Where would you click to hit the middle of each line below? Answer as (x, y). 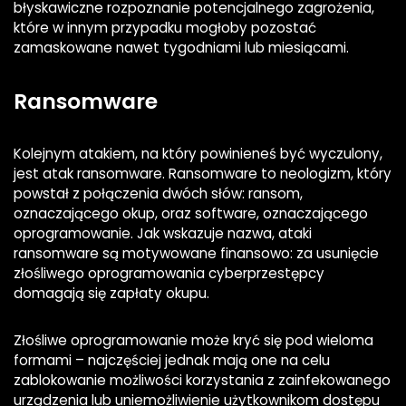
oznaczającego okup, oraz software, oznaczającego (191, 214)
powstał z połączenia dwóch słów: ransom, (158, 194)
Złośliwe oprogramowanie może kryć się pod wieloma (193, 341)
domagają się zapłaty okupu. (111, 294)
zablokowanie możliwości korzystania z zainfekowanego (202, 381)
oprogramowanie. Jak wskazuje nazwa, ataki (163, 234)
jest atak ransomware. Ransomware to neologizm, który (203, 174)
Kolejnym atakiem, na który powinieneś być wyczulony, (198, 154)
